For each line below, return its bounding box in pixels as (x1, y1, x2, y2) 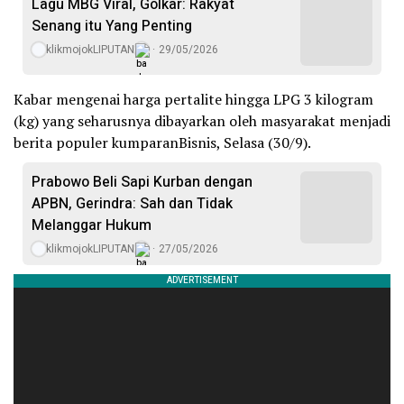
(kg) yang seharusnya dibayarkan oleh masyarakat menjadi (14, 111, 390, 132)
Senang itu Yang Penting (32, 15, 192, 38)
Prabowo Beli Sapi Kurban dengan (32, 171, 252, 194)
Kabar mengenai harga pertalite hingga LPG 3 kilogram (14, 89, 373, 110)
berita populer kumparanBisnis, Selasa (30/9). (14, 133, 311, 153)
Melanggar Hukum (32, 215, 151, 237)
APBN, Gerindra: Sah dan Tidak (32, 193, 233, 216)
